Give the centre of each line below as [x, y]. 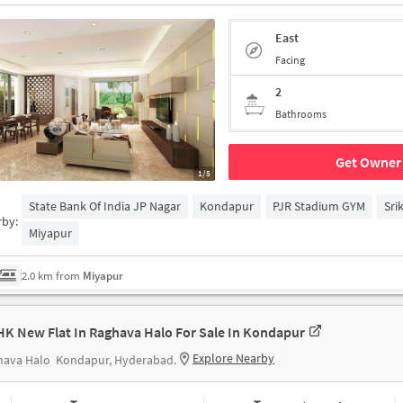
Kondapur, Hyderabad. [116, 360]
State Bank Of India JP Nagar [105, 206]
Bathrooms [301, 114]
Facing [290, 59]
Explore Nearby [233, 358]
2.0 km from [51, 275]
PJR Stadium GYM [319, 206]
